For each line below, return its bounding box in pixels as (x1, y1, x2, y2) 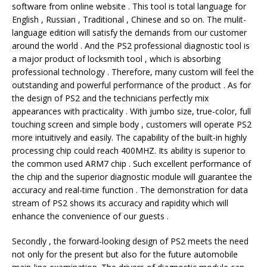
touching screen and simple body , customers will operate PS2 (12, 119, 252, 130)
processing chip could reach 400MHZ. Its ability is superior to (12, 145, 246, 156)
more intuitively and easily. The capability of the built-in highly (12, 132, 247, 143)
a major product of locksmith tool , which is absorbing (12, 53, 221, 64)
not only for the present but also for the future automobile (12, 249, 238, 260)
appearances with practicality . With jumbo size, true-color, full (12, 105, 251, 117)
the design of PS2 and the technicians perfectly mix (12, 92, 209, 104)
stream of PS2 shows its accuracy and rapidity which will (12, 197, 228, 209)
